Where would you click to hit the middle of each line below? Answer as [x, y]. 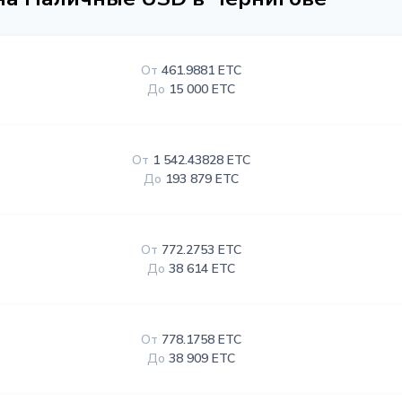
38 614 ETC [202, 269]
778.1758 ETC [202, 340]
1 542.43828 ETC [202, 160]
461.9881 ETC [202, 70]
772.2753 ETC [202, 250]
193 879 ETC [202, 179]
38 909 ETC [202, 358]
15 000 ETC [202, 89]
